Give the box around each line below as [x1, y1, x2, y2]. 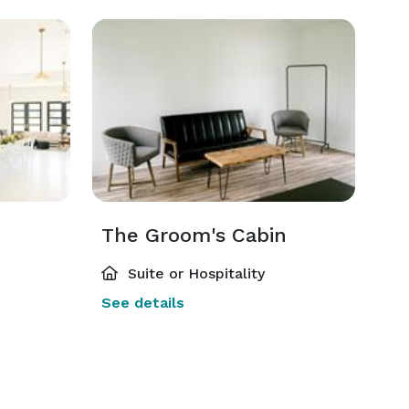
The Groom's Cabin [100, 224, 287, 246]
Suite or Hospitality [122, 265, 265, 282]
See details [100, 294, 184, 311]
